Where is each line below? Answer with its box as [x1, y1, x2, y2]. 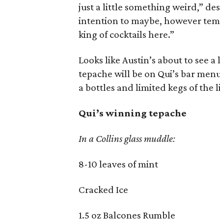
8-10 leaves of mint [79, 158, 158, 170]
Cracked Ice [79, 184, 128, 195]
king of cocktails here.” [79, 28, 174, 40]
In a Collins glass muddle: [79, 133, 175, 144]
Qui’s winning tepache [79, 107, 187, 119]
